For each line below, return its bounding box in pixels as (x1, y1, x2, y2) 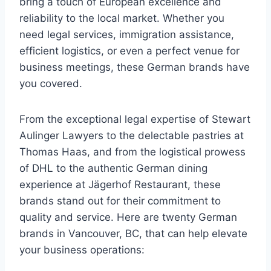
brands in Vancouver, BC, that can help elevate (19, 227, 247, 240)
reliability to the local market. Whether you (19, 12, 224, 25)
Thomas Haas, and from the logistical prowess (19, 146, 246, 158)
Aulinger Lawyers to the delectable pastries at (19, 129, 244, 142)
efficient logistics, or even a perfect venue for (19, 45, 240, 57)
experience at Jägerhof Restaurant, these (19, 178, 221, 191)
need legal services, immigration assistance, (19, 28, 234, 41)
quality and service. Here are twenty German (19, 211, 237, 224)
